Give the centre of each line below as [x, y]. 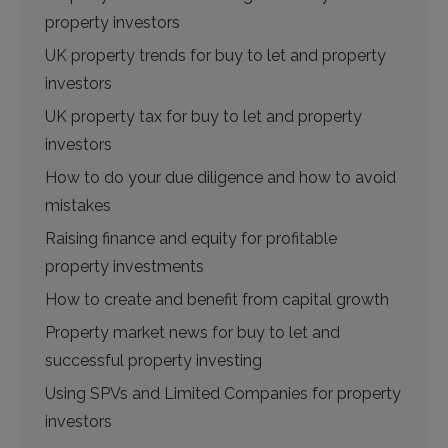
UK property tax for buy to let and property [203, 116]
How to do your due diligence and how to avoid [220, 177]
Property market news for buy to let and [192, 332]
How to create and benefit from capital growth [217, 299]
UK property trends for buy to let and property [215, 55]
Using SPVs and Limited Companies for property [223, 393]
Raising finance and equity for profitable [191, 238]
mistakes [78, 205]
